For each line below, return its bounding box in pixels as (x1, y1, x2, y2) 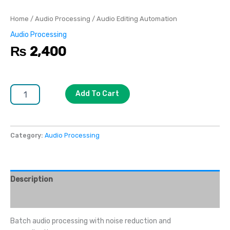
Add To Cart (75, 89, 120, 98)
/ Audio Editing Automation (90, 14, 177, 23)
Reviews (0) (10, 194, 52, 203)
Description (10, 175, 53, 184)
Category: (10, 131, 45, 139)
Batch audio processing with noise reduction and (10, 216, 171, 225)
